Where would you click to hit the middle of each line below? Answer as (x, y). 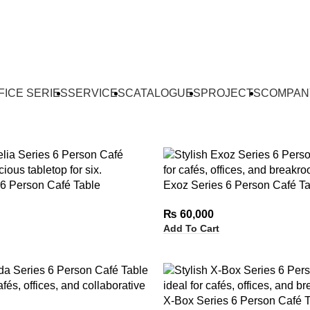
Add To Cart (191, 229)
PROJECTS (230, 93)
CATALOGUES (163, 93)
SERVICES (96, 93)
